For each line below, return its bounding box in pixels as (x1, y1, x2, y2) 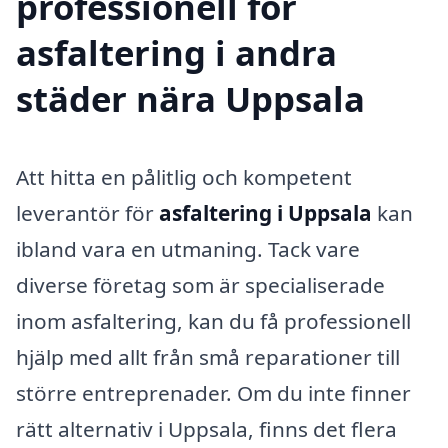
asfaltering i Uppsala (159, 199, 372, 228)
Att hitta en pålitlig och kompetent (16, 163, 352, 192)
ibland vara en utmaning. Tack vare (16, 235, 360, 264)
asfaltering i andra (16, 29, 337, 77)
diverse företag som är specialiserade (16, 271, 385, 300)
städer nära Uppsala (16, 75, 365, 123)
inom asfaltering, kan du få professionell (16, 307, 411, 336)
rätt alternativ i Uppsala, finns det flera (16, 415, 397, 444)
